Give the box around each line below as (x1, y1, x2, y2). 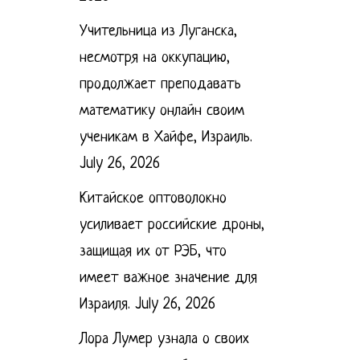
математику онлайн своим (79, 102, 244, 120)
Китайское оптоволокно (79, 190, 227, 207)
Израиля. (79, 296, 130, 313)
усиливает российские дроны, (79, 216, 264, 234)
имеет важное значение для (79, 269, 257, 287)
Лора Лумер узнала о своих (79, 330, 249, 348)
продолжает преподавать (79, 76, 241, 93)
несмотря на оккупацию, (79, 49, 230, 67)
